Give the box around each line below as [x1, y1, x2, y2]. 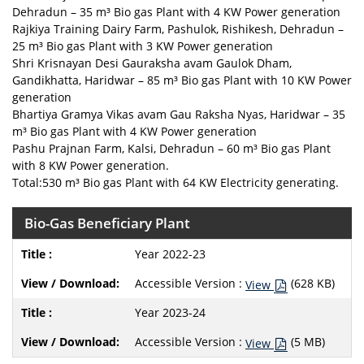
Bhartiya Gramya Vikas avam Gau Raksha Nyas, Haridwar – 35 [12, 106, 345, 122]
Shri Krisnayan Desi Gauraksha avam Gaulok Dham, [12, 55, 292, 71]
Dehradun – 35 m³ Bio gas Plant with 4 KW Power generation [12, 4, 340, 19]
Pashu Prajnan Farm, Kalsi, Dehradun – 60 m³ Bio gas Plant [12, 141, 331, 156]
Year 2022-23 [135, 246, 206, 262]
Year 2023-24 [135, 305, 206, 320]
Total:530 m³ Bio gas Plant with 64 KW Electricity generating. [12, 175, 339, 190]
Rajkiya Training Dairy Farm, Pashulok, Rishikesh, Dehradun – [12, 21, 344, 37]
